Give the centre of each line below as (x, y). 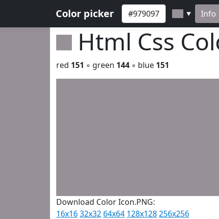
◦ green (100, 65)
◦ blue (143, 65)
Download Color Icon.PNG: (106, 202)
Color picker (85, 13)
